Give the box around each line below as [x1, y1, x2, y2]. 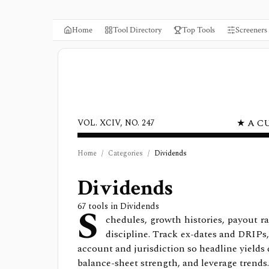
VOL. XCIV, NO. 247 [77, 116, 154, 129]
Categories [108, 148, 143, 159]
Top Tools [182, 25, 215, 35]
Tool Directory [113, 25, 162, 35]
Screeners [235, 25, 267, 35]
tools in [86, 200, 120, 213]
